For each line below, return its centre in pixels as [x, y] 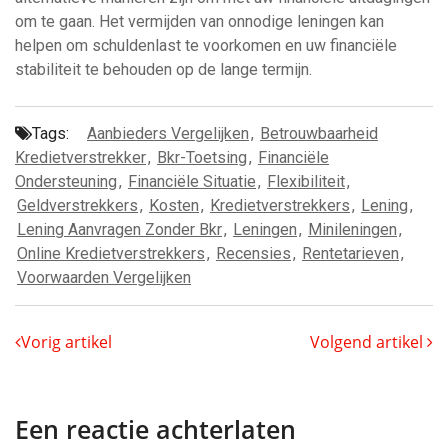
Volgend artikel [368, 342]
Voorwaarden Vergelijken [104, 277]
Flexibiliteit [306, 181]
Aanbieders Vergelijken [168, 133]
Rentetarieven [350, 253]
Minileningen [352, 229]
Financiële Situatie [192, 181]
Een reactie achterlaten [155, 429]
